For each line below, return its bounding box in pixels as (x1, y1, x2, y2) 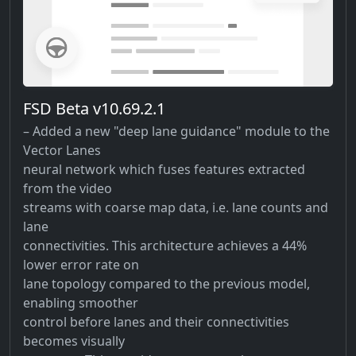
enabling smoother (23, 293, 138, 311)
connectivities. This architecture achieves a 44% (23, 236, 307, 254)
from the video (23, 179, 112, 197)
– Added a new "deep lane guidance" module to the (23, 122, 330, 140)
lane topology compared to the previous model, (23, 274, 310, 292)
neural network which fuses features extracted (23, 160, 305, 178)
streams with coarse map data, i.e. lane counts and (23, 198, 328, 216)
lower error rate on (23, 255, 139, 273)
